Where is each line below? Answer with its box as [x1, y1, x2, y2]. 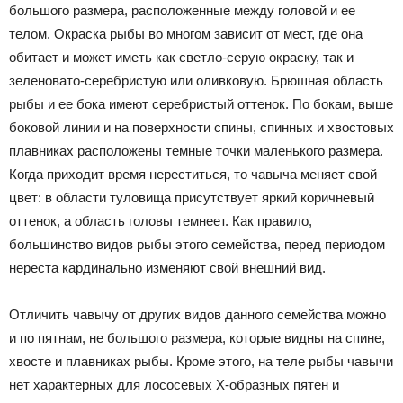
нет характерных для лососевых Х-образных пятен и [9, 377, 339, 392]
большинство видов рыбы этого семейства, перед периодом [9, 237, 385, 252]
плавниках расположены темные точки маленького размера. [9, 143, 383, 158]
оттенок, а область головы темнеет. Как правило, [9, 213, 312, 228]
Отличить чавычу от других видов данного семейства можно [9, 307, 386, 322]
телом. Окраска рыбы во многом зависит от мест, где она [9, 26, 363, 41]
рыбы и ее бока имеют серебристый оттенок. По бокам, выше [9, 96, 393, 112]
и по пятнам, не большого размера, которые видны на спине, [9, 330, 385, 345]
